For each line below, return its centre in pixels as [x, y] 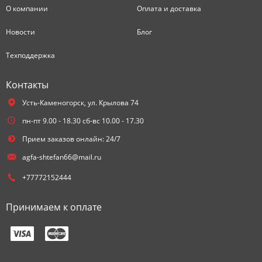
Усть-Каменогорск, [54, 103]
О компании [27, 8]
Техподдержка [30, 55]
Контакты [27, 85]
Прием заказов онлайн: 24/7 [71, 139]
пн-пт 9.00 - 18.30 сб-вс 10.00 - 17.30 [83, 121]
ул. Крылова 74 [113, 103]
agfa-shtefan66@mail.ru [61, 157]
